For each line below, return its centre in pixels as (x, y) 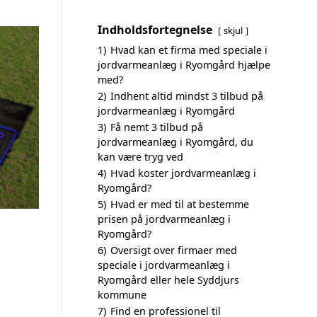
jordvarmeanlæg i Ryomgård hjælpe (184, 65)
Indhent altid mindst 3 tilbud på (187, 96)
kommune (122, 295)
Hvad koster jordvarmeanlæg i (183, 173)
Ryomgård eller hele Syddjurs (168, 280)
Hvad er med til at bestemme (180, 204)
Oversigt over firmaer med (174, 250)
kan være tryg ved (140, 157)
